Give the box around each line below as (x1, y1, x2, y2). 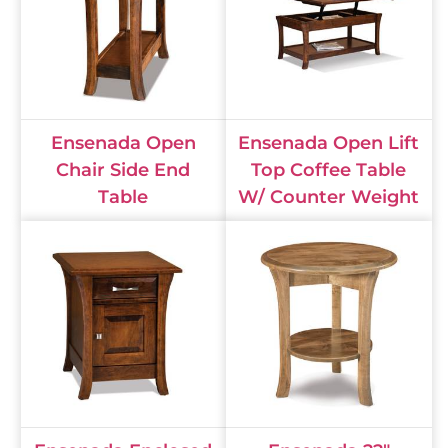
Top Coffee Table (251, 159, 407, 182)
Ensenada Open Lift (238, 132, 420, 155)
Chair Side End (56, 159, 191, 182)
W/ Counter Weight (238, 186, 420, 209)
